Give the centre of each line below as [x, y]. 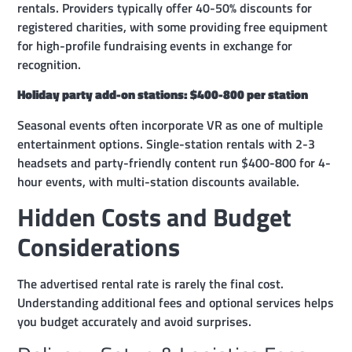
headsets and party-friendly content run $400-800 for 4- [174, 162]
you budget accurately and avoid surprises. [135, 321]
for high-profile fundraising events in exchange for [155, 45]
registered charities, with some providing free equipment [173, 26]
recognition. [49, 64]
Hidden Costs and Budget [155, 216]
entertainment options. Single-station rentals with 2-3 [167, 143]
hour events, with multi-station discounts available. [159, 181]
